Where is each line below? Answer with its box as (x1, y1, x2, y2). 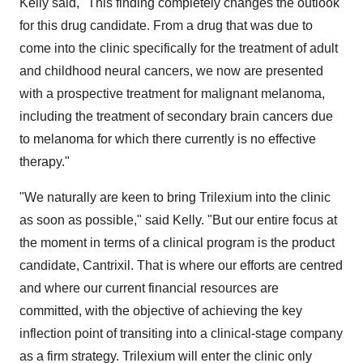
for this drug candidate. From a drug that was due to (19, 19, 313, 32)
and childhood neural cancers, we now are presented (19, 64, 323, 78)
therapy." (19, 155, 70, 169)
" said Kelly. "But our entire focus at (137, 213, 337, 227)
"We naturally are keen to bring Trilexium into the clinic (19, 190, 331, 204)
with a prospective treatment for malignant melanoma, (19, 87, 325, 100)
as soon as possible (19, 213, 134, 227)
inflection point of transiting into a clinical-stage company (19, 327, 343, 340)
